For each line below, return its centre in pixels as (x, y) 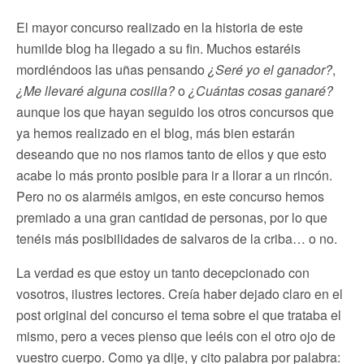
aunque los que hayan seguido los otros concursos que (175, 111)
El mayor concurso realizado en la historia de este (160, 27)
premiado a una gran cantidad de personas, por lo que (172, 217)
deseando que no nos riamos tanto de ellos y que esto (171, 154)
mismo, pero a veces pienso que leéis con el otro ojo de (176, 336)
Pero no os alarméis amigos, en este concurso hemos (170, 196)
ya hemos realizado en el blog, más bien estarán (156, 132)
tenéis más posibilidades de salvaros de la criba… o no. (177, 238)
